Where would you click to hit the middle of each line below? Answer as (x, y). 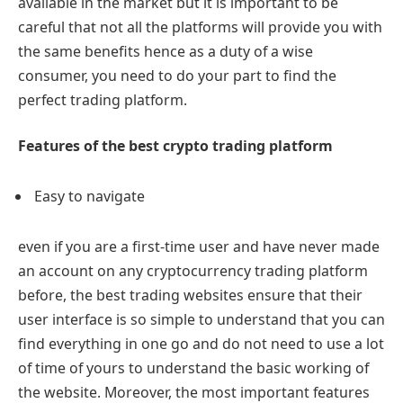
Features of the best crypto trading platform (175, 146)
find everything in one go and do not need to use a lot (201, 343)
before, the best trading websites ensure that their (190, 295)
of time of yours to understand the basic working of (193, 367)
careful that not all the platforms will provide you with (200, 27)
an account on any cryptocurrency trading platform (193, 270)
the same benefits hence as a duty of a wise (166, 51)
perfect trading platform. (104, 99)
